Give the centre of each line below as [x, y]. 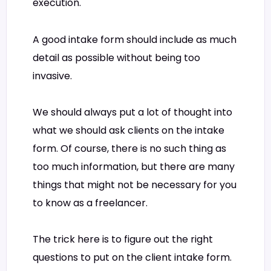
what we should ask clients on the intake [129, 130]
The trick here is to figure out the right [123, 240]
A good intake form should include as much [135, 39]
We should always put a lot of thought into [132, 112]
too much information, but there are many [134, 166]
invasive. [52, 76]
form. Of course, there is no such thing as [129, 148]
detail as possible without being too [116, 57]
